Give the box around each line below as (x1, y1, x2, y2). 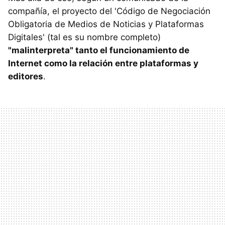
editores (8, 71, 43, 82)
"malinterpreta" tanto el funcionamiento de (8, 45, 189, 56)
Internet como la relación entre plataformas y (8, 58, 198, 69)
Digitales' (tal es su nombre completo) (8, 32, 161, 43)
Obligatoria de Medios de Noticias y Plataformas (8, 19, 204, 30)
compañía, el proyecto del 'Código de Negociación (8, 6, 210, 17)
